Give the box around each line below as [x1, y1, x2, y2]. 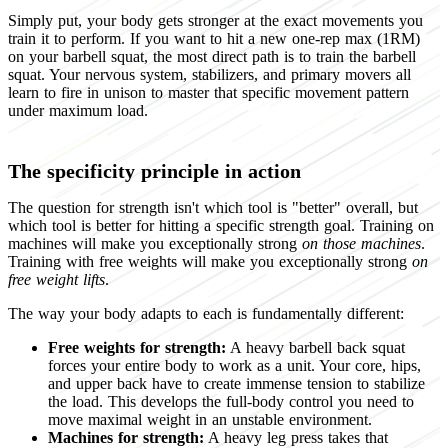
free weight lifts [8, 270, 105, 288]
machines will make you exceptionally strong [8, 234, 302, 252]
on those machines [302, 234, 421, 252]
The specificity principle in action [8, 159, 301, 182]
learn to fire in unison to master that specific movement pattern [8, 83, 409, 101]
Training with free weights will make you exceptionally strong [8, 252, 412, 270]
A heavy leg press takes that [204, 428, 388, 446]
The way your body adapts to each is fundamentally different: [8, 304, 404, 322]
